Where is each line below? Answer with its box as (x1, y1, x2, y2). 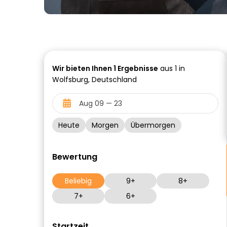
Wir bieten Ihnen (52, 63, 113, 73)
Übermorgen (131, 120, 175, 130)
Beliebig (65, 176, 92, 186)
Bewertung (52, 151, 97, 163)
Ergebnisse (116, 63, 158, 73)
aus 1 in (158, 63, 185, 73)
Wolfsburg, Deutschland (52, 74, 137, 85)
